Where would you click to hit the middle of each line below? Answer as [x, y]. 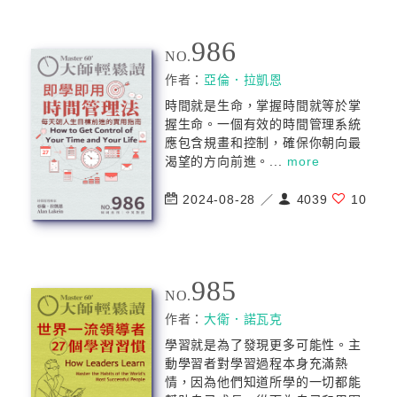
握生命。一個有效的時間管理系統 [263, 124]
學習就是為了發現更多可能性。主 [263, 345]
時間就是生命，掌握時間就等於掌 [263, 105]
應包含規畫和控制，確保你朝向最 [263, 143]
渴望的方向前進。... [226, 161]
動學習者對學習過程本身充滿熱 [257, 363]
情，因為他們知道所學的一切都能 [263, 382]
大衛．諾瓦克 [244, 319]
